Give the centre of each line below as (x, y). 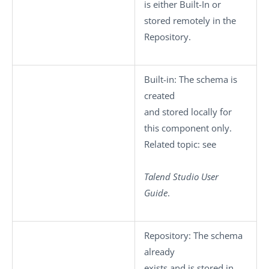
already (159, 252)
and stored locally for (188, 112)
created (159, 95)
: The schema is (206, 79)
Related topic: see (180, 144)
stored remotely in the (190, 20)
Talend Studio (171, 177)
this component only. (188, 128)
